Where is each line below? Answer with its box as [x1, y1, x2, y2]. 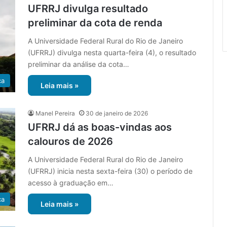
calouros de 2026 [28, 135, 113, 148]
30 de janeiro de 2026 [86, 109, 148, 118]
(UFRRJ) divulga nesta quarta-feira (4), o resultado [28, 48, 196, 57]
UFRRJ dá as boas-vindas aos [28, 121, 172, 134]
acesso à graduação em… [28, 178, 113, 187]
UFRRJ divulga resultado [28, 3, 148, 15]
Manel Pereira [35, 109, 75, 118]
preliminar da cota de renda [28, 17, 162, 29]
